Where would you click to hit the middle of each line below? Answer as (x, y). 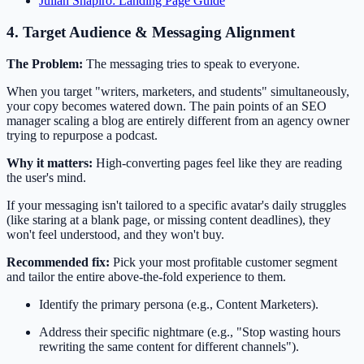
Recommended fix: (58, 262)
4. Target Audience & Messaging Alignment (151, 32)
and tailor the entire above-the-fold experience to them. (146, 276)
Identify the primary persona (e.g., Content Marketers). (179, 304)
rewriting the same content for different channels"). (169, 346)
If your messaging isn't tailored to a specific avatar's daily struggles (176, 205)
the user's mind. (46, 177)
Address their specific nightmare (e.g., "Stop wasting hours (190, 331)
